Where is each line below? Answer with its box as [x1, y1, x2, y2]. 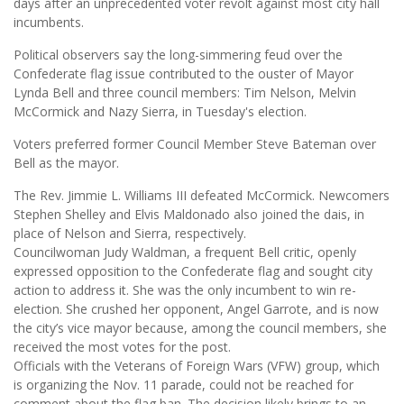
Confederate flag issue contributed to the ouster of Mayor [14, 65, 353, 82]
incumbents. [14, 14, 84, 31]
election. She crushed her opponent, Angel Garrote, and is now [14, 300, 379, 317]
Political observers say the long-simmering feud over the [14, 46, 343, 63]
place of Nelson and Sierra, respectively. [14, 225, 246, 242]
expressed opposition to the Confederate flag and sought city [14, 262, 372, 280]
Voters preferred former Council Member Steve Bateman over [14, 135, 376, 152]
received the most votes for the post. [14, 338, 231, 355]
